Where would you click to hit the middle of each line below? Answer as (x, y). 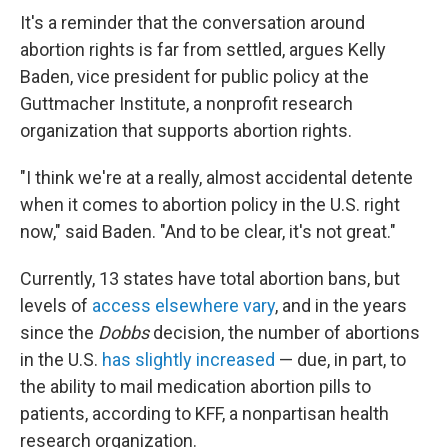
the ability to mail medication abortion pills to (195, 386)
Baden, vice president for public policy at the (194, 76)
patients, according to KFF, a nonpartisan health (204, 413)
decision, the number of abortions (286, 332)
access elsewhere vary (183, 305)
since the (59, 332)
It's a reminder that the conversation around (192, 22)
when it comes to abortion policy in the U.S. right (210, 204)
